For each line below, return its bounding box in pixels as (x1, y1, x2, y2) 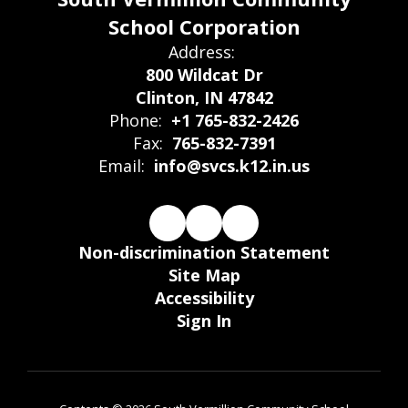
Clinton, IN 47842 (135, 86, 273, 108)
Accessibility (154, 286, 254, 309)
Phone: (109, 108, 162, 131)
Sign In (177, 309, 231, 331)
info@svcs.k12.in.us (154, 154, 310, 177)
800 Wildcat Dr (145, 63, 263, 86)
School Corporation (107, 12, 301, 40)
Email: (98, 154, 145, 177)
